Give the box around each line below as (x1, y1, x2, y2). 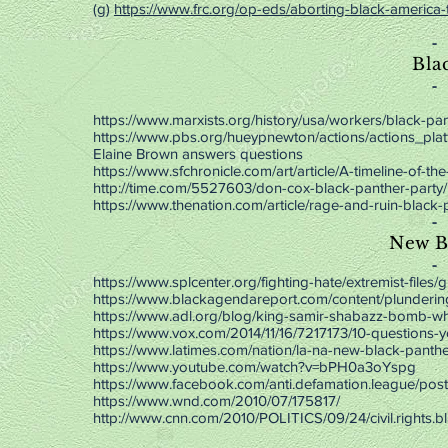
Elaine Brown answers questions (93, 145, 303, 162)
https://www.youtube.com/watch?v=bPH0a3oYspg (93, 358, 416, 375)
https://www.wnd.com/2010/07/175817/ (93, 392, 340, 409)
